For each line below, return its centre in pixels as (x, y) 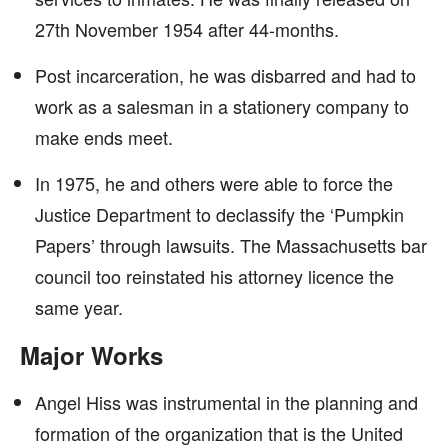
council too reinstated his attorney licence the (214, 276)
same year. (79, 307)
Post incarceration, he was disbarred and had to (225, 75)
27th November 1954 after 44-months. (187, 29)
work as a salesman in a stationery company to (222, 106)
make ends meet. (104, 137)
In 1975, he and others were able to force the (214, 183)
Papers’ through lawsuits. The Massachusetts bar (231, 245)
